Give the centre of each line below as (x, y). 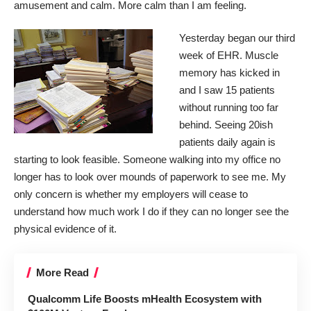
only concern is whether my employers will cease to (131, 194)
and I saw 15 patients (227, 90)
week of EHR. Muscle (228, 55)
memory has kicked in (229, 73)
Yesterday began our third (237, 38)
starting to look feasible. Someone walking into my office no (147, 159)
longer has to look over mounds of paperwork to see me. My (150, 177)
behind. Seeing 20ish (226, 125)
